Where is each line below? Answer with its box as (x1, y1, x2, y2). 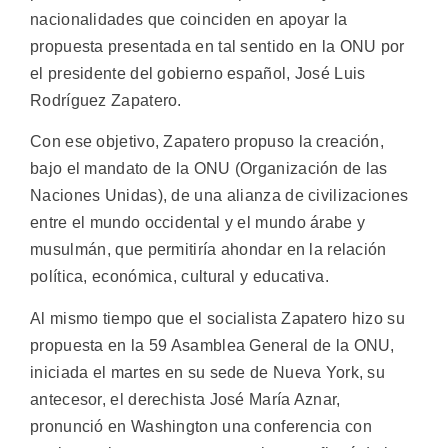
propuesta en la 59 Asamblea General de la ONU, (30, 336, 395, 354)
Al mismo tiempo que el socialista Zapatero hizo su (30, 309, 405, 327)
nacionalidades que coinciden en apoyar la (30, 11, 348, 28)
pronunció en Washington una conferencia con (30, 417, 372, 435)
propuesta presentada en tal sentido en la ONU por (30, 38, 405, 55)
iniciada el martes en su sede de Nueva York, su (30, 363, 386, 381)
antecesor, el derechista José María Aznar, (30, 390, 341, 408)
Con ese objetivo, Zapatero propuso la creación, (30, 133, 385, 151)
